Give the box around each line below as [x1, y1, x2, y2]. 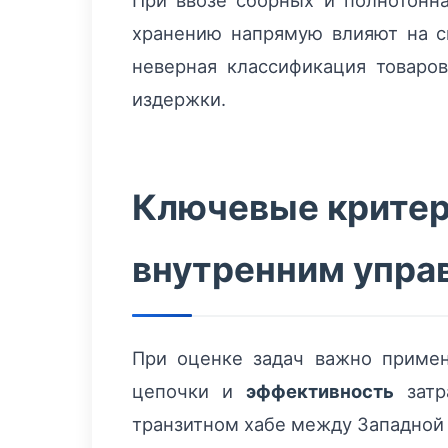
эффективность [246, 380, 394, 402]
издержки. [132, 88, 226, 110]
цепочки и [132, 380, 246, 402]
